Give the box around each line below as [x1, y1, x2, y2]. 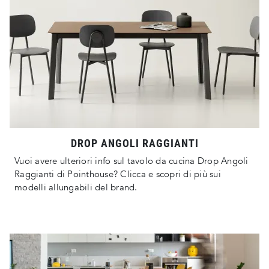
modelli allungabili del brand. [14, 181, 138, 194]
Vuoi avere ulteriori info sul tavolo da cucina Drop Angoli [14, 155, 249, 168]
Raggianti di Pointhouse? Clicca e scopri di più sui [14, 168, 221, 181]
